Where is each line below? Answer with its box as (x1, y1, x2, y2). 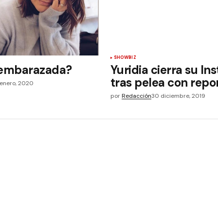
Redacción (121, 92, 151, 100)
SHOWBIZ (113, 54, 136, 61)
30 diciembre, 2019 (151, 92, 205, 100)
